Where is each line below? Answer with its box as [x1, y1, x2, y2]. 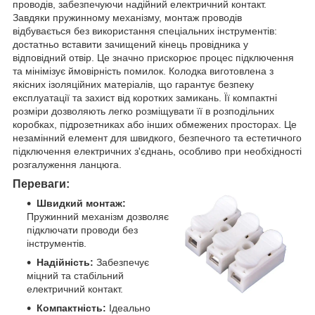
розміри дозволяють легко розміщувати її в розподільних [13, 105, 274, 117]
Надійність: [37, 256, 94, 268]
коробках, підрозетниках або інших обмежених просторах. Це [13, 118, 297, 130]
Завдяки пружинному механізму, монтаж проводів [13, 11, 242, 23]
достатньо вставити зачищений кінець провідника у [13, 38, 248, 50]
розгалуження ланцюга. [13, 158, 122, 170]
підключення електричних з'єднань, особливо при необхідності [13, 145, 302, 157]
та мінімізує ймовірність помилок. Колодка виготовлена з [13, 65, 274, 77]
